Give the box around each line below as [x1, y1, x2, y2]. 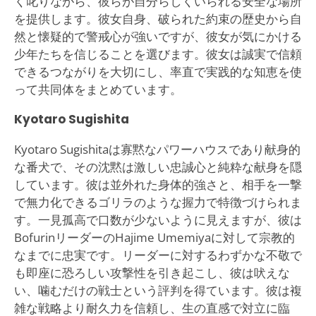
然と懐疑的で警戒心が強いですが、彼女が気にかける [13, 28, 302, 44]
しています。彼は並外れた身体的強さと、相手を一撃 [13, 176, 302, 193]
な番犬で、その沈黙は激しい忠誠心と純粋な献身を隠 [13, 158, 302, 175]
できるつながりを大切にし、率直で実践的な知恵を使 [13, 63, 302, 80]
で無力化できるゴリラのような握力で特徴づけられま [13, 193, 302, 210]
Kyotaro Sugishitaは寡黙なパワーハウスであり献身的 [13, 140, 300, 157]
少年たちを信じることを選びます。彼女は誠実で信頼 [13, 45, 302, 62]
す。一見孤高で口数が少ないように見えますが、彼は [13, 211, 302, 228]
